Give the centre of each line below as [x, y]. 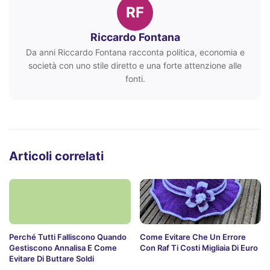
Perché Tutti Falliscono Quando [68, 237]
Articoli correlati [56, 156]
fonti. [135, 79]
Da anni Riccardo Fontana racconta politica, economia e [135, 52]
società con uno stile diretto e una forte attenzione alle [135, 66]
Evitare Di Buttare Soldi [52, 259]
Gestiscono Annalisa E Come [63, 248]
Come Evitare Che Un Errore [193, 237]
